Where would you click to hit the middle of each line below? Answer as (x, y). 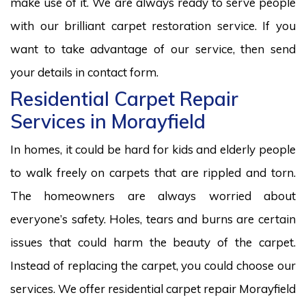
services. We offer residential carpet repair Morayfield (153, 288)
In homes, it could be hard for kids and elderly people (153, 149)
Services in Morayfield (108, 121)
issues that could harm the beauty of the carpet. (153, 242)
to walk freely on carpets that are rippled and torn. (153, 172)
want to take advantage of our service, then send (153, 48)
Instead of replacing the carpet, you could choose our (153, 265)
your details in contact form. (84, 72)
